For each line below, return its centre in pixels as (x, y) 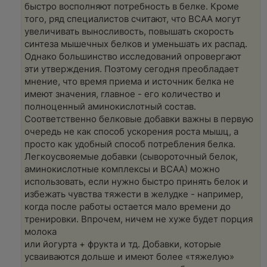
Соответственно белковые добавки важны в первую (139, 119)
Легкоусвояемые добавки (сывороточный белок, (131, 156)
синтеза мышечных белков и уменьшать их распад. (136, 44)
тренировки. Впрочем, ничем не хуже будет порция (139, 219)
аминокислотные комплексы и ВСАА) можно (122, 169)
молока (41, 232)
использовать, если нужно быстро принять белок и (136, 181)
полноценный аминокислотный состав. (110, 106)
